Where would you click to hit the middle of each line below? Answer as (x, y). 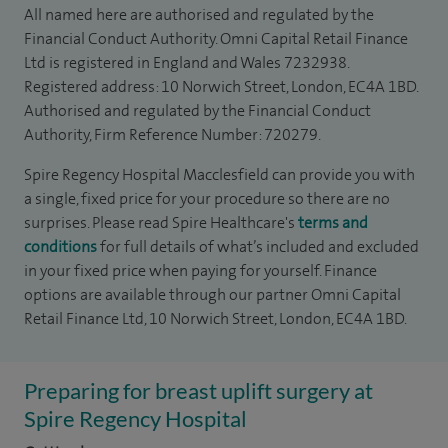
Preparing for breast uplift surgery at (198, 390)
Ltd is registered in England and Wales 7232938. (186, 62)
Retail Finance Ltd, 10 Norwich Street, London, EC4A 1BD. (215, 318)
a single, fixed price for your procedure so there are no (207, 198)
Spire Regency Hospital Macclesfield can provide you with (219, 174)
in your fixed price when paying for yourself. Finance (200, 270)
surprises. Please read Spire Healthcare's (161, 222)
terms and (333, 222)
